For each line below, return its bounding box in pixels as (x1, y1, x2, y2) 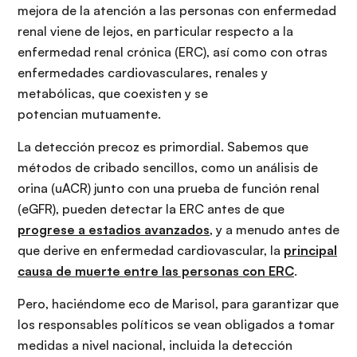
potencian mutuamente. (18, 106, 161, 123)
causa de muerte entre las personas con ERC (18, 263, 294, 280)
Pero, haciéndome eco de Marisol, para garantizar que (18, 296, 339, 312)
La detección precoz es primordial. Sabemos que (18, 139, 308, 155)
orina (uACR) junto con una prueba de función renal (18, 180, 320, 197)
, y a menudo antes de (210, 222, 339, 238)
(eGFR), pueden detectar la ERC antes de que (18, 201, 284, 218)
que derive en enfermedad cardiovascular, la (18, 242, 284, 259)
